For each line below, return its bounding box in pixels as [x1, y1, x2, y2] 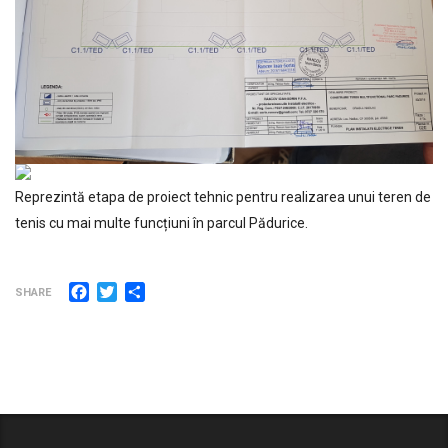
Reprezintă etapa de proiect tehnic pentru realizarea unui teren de [15, 188, 431, 205]
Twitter [117, 280, 166, 299]
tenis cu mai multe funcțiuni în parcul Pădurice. [15, 214, 308, 231]
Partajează [145, 280, 220, 299]
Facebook [89, 280, 158, 299]
